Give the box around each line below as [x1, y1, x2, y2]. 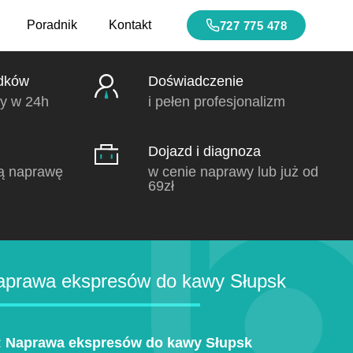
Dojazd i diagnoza [148, 143, 261, 160]
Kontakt [108, 18, 151, 32]
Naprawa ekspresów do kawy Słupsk [6, 335, 252, 351]
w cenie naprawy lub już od [148, 164, 318, 180]
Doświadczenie [148, 72, 243, 89]
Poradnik [26, 18, 77, 32]
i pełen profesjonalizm [148, 93, 285, 110]
